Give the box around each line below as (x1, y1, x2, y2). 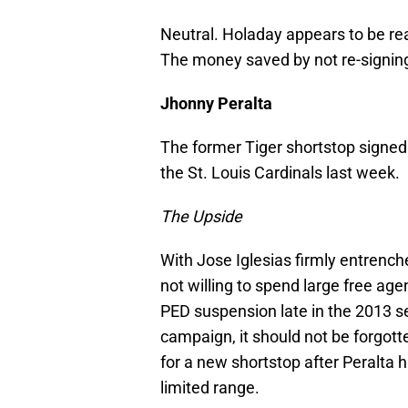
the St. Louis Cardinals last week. (160, 163, 400, 183)
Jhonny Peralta (160, 94, 272, 114)
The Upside (160, 207, 242, 227)
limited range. (160, 378, 260, 398)
